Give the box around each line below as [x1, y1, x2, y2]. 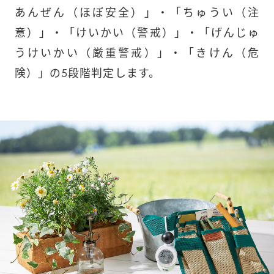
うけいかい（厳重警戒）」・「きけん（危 [14, 46, 260, 59]
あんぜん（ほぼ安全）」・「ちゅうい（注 [14, 6, 260, 19]
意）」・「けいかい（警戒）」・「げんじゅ [14, 26, 260, 39]
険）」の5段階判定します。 [14, 66, 160, 80]
